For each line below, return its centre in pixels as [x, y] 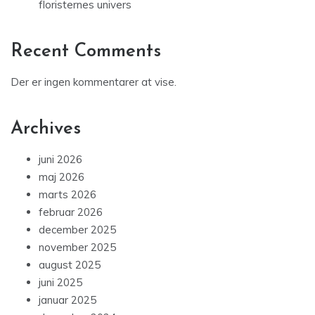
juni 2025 [60, 283]
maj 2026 [62, 177]
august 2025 [70, 265]
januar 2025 [67, 300]
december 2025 [77, 230]
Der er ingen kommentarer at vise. [94, 82]
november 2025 [77, 247]
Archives [46, 129]
